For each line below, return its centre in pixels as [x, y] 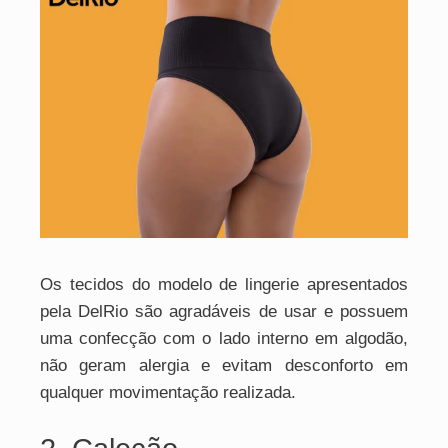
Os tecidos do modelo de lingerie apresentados [224, 284]
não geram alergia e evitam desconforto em [224, 365]
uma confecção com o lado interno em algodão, [224, 338]
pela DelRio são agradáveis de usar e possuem [224, 311]
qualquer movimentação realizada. [168, 392]
